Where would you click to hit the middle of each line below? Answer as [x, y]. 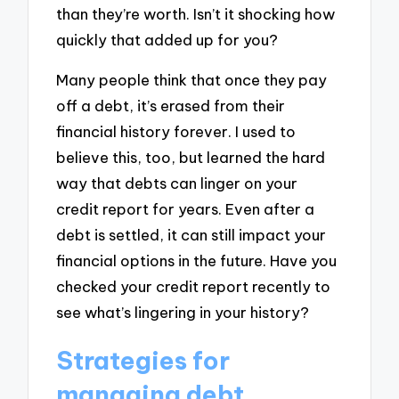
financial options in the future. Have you [197, 260]
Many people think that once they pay [192, 79]
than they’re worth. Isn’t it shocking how [196, 14]
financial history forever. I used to [176, 131]
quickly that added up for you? [167, 40]
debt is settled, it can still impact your [191, 234]
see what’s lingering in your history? [183, 312]
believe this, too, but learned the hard [191, 157]
